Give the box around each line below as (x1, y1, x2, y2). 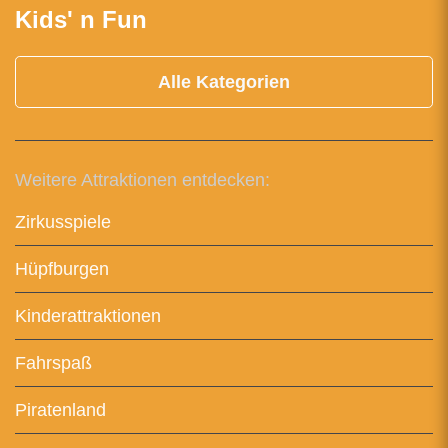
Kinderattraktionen (15, 306, 161, 327)
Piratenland (15, 400, 106, 421)
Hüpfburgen (15, 259, 109, 280)
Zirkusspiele (15, 212, 111, 233)
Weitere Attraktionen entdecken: (15, 170, 270, 191)
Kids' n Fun (15, 6, 147, 34)
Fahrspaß (15, 353, 92, 374)
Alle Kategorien (158, 72, 290, 93)
